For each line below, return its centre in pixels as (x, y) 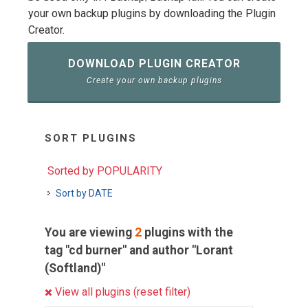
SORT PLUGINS (91, 138)
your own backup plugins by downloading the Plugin (152, 13)
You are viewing (90, 232)
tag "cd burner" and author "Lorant (139, 250)
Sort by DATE (84, 193)
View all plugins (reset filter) (121, 292)
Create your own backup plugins (154, 80)
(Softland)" (75, 268)
